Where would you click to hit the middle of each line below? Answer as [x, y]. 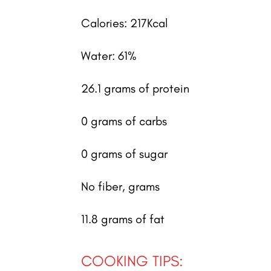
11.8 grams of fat [123, 219]
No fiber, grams [121, 187]
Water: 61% [109, 56]
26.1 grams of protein [135, 89]
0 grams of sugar [125, 154]
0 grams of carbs [124, 121]
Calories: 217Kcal [125, 23]
